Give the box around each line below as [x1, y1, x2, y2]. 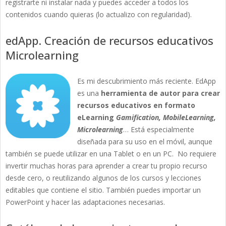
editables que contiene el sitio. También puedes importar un [6, 185, 201, 195]
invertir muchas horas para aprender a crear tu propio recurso [6, 161, 207, 171]
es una [77, 88, 101, 98]
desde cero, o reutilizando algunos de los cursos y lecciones [6, 173, 201, 183]
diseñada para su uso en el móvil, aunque [77, 137, 212, 147]
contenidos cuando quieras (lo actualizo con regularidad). [6, 10, 192, 20]
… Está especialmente [123, 125, 194, 135]
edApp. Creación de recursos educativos [6, 33, 213, 48]
